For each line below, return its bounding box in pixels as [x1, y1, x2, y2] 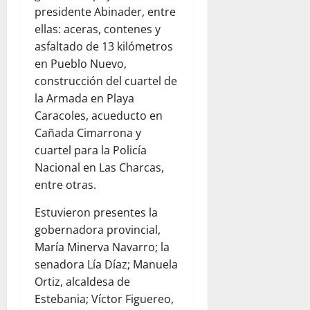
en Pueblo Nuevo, [35, 55, 127, 71]
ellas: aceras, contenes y [35, 21, 161, 37]
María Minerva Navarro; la [35, 239, 170, 255]
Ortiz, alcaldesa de [35, 273, 130, 289]
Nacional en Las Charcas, [35, 159, 164, 175]
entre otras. [35, 176, 96, 192]
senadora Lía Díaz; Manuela [35, 256, 178, 272]
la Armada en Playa [35, 90, 134, 106]
